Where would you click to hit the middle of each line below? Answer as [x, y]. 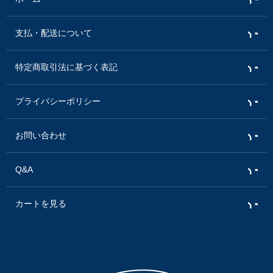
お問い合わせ [41, 135]
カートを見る [41, 203]
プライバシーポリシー [58, 101]
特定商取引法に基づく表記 [66, 67]
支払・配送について [54, 33]
